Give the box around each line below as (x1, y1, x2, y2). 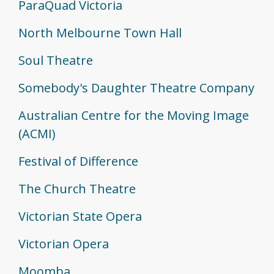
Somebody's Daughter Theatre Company (18, 79, 254, 96)
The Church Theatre (18, 180, 136, 197)
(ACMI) (18, 125, 56, 142)
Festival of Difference (18, 152, 138, 169)
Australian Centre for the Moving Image (18, 106, 249, 124)
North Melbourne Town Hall (18, 24, 182, 41)
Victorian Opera (18, 235, 109, 252)
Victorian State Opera (18, 207, 142, 224)
